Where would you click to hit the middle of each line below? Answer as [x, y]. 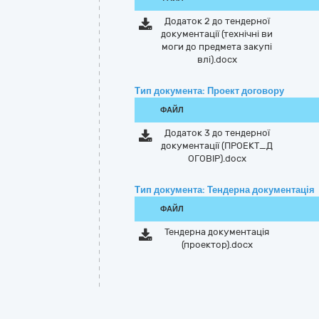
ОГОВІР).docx [217, 158]
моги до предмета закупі [217, 47]
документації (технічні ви [217, 34]
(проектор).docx [217, 245]
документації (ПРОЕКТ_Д [217, 146]
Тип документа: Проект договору [209, 91]
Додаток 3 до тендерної [217, 133]
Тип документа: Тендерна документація [225, 190]
